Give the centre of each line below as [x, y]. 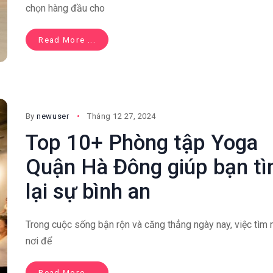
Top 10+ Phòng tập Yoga [141, 143]
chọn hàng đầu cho [65, 9]
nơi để [38, 241]
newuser [53, 116]
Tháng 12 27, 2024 [122, 116]
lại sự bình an [88, 192]
